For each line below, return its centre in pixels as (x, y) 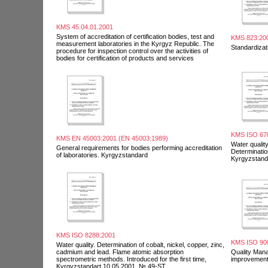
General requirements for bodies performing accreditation (139, 147)
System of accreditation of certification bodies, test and (135, 36)
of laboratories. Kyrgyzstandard (102, 155)
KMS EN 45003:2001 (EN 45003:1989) (112, 138)
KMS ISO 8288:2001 (86, 235)
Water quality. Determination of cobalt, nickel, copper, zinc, (140, 244)
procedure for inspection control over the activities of (132, 51)
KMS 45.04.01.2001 (85, 27)
